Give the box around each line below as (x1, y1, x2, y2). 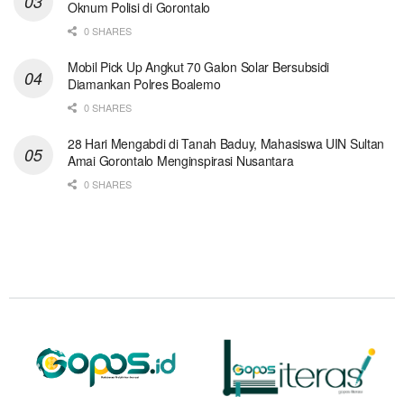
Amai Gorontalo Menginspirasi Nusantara (68, 151, 294, 170)
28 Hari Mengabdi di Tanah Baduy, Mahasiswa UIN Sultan (68, 133, 385, 152)
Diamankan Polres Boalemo (68, 74, 221, 93)
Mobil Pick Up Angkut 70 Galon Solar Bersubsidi (68, 57, 330, 76)
